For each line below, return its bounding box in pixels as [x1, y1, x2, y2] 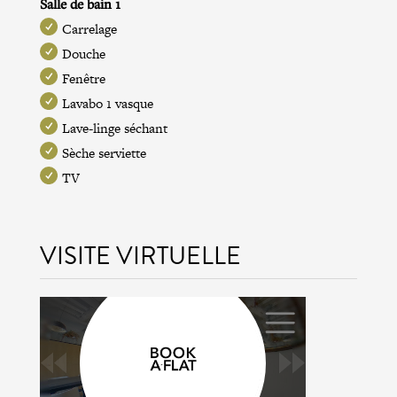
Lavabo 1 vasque [61, 93, 153, 113]
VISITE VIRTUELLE [39, 237, 241, 274]
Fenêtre [61, 68, 105, 88]
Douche [61, 43, 105, 63]
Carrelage [61, 19, 117, 38]
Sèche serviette [61, 143, 146, 162]
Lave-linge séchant [61, 118, 167, 137]
